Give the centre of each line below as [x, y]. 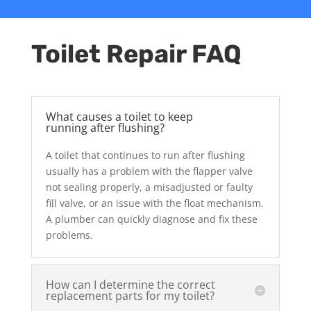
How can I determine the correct [130, 285]
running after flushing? [105, 128]
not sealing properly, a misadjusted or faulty [149, 187]
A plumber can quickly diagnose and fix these [151, 219]
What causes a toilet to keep [119, 117]
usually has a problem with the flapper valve [149, 171]
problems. [69, 235]
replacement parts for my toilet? [130, 296]
